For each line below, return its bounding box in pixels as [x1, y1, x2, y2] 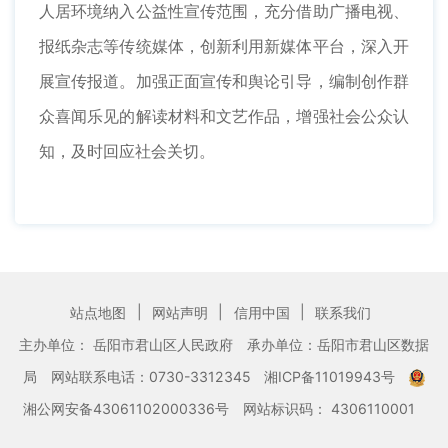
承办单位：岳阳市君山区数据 [246, 335, 429, 353]
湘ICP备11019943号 [264, 367, 400, 385]
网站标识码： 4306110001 [243, 399, 415, 417]
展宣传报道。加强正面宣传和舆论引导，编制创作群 [39, 71, 409, 92]
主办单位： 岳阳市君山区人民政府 [19, 335, 238, 353]
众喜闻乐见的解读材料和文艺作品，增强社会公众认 [39, 106, 409, 127]
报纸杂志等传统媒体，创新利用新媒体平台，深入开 [39, 36, 409, 57]
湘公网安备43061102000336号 [23, 399, 234, 417]
